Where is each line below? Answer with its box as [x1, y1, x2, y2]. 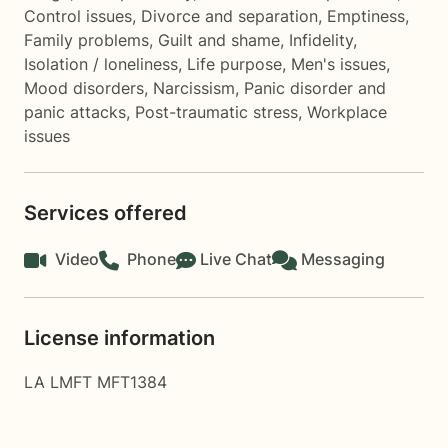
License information [24, 326, 215, 350]
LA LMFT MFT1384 [24, 372, 167, 392]
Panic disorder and [244, 78, 386, 98]
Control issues [24, 6, 132, 26]
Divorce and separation [141, 6, 318, 26]
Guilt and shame [158, 30, 280, 50]
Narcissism [153, 78, 235, 98]
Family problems [24, 30, 149, 50]
